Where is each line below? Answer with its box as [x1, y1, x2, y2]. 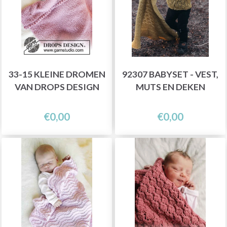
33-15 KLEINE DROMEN [8, 68, 105, 80]
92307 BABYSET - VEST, [122, 68, 218, 80]
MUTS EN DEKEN [135, 81, 205, 92]
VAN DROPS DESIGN [14, 81, 99, 92]
